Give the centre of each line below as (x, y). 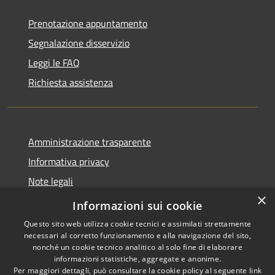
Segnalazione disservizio (79, 43)
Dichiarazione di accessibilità (88, 200)
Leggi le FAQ (54, 62)
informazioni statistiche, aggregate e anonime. (137, 259)
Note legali (51, 181)
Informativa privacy (69, 161)
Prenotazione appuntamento (88, 23)
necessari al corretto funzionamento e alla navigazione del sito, (137, 235)
